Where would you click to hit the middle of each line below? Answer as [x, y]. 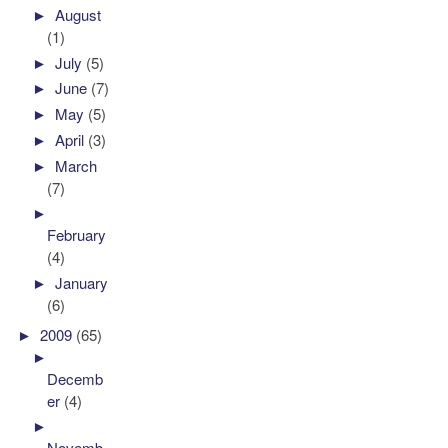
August [78, 14]
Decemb [75, 378]
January [82, 283]
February [77, 235]
